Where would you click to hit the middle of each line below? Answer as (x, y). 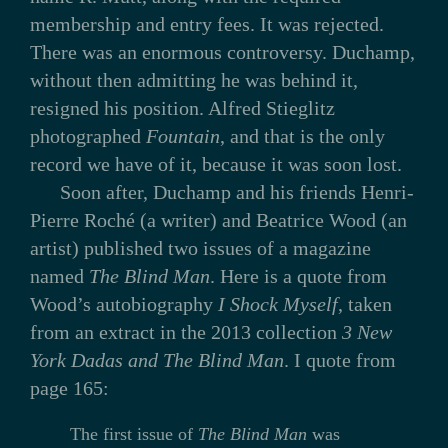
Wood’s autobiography (123, 303)
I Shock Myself (277, 303)
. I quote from (339, 359)
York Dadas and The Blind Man (156, 359)
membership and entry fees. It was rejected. (206, 23)
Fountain (182, 135)
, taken (364, 303)
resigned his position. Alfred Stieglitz (182, 107)
